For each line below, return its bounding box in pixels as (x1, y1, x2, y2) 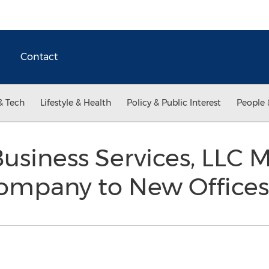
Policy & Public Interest (127, 97, 221, 108)
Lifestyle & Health (40, 97, 111, 108)
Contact (20, 51, 58, 62)
